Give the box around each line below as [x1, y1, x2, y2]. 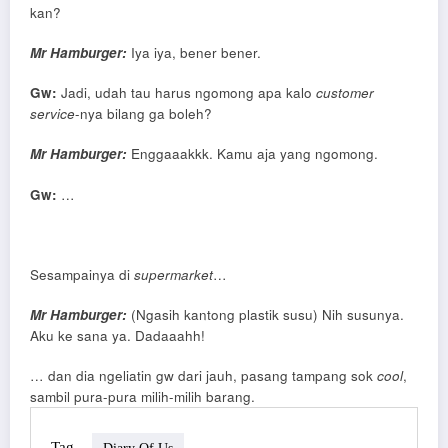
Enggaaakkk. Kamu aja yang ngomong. [127, 144, 378, 164]
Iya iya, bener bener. [127, 42, 261, 62]
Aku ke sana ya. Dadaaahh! [30, 326, 205, 346]
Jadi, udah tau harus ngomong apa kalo [57, 83, 316, 103]
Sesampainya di [30, 264, 134, 284]
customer [316, 83, 374, 103]
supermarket [134, 264, 213, 284]
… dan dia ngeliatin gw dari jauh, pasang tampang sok [30, 366, 377, 386]
